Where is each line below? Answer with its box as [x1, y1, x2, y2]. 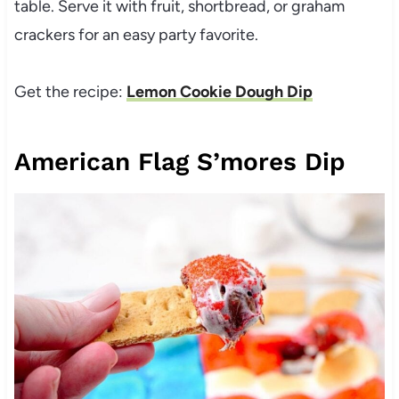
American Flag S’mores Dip [13, 146, 346, 176]
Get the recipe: [13, 81, 126, 102]
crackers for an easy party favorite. [13, 24, 258, 45]
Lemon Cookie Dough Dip [126, 81, 313, 102]
